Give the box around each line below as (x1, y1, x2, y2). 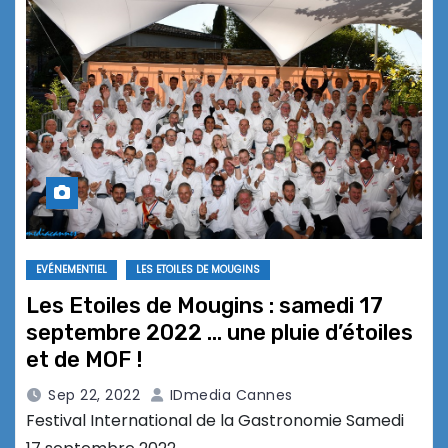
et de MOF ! (26, 346, 143, 374)
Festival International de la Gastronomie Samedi (26, 409, 404, 433)
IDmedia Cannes (165, 385, 293, 406)
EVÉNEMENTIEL (36, 262, 107, 278)
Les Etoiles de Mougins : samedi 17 (26, 292, 383, 320)
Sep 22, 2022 (48, 385, 140, 406)
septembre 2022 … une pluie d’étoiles (26, 319, 413, 347)
